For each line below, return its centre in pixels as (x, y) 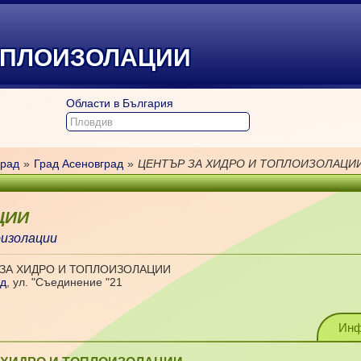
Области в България (119, 103)
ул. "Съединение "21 (68, 282)
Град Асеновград (78, 164)
